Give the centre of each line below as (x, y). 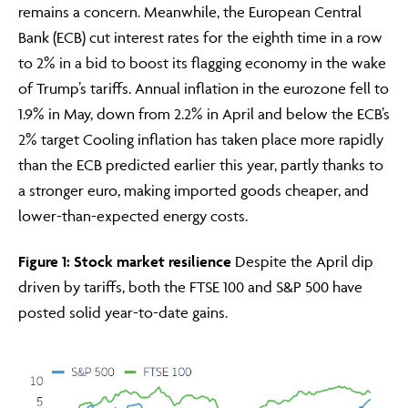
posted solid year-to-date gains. (123, 312)
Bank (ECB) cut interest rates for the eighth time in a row (200, 37)
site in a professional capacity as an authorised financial (196, 357)
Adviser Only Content (133, 241)
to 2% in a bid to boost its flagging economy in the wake (202, 63)
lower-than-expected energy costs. (133, 216)
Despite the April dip (302, 261)
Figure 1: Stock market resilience (125, 261)
